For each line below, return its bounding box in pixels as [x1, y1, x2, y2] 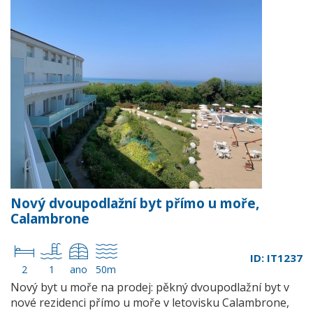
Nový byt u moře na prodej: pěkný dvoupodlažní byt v [10, 279, 289, 295]
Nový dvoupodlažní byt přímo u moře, [10, 194, 259, 212]
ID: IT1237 [250, 251, 303, 265]
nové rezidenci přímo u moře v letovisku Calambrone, [10, 295, 289, 310]
